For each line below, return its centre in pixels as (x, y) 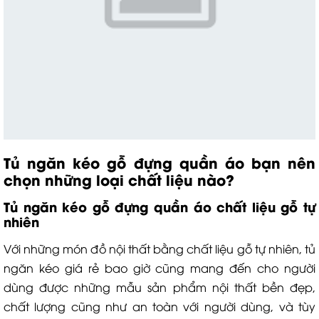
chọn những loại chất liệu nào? (119, 179)
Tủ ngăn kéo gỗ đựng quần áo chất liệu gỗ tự (159, 206)
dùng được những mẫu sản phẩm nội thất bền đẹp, (159, 287)
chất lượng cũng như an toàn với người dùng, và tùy (159, 307)
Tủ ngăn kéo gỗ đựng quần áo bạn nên (159, 162)
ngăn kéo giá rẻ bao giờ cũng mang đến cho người (159, 268)
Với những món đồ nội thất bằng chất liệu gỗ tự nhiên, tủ (159, 249)
